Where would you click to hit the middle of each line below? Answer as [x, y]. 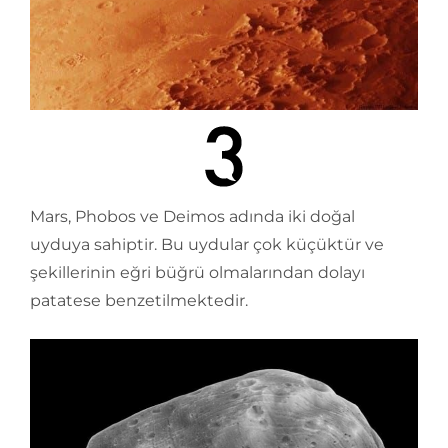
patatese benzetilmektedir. [139, 300]
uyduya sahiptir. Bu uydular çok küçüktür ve [207, 244]
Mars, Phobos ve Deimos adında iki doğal [192, 216]
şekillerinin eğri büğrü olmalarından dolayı [197, 272]
